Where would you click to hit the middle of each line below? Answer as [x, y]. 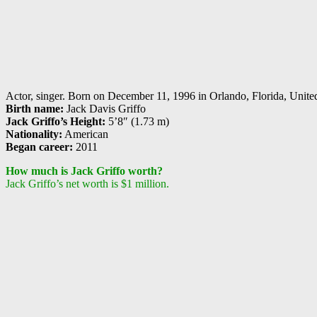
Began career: [39, 147]
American [85, 134]
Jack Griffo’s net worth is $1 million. [87, 184]
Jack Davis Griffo [105, 109]
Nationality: [34, 134]
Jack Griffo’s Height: [56, 122]
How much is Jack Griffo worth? [84, 171]
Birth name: [35, 109]
